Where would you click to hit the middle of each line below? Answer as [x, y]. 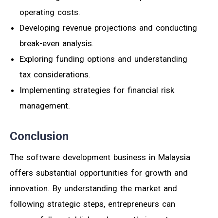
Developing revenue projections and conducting [108, 27]
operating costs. [50, 12]
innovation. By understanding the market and [93, 188]
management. [45, 105]
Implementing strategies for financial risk [97, 90]
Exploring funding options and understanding [103, 59]
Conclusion [39, 136]
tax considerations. [55, 74]
